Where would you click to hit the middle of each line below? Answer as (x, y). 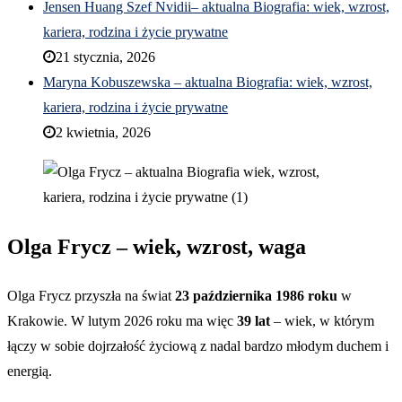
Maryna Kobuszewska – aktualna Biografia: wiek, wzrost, (208, 82)
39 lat (253, 321)
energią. (30, 371)
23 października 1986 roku (256, 296)
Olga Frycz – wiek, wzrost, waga (157, 246)
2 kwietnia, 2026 (103, 132)
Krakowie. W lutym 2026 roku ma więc (122, 321)
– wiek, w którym (322, 321)
